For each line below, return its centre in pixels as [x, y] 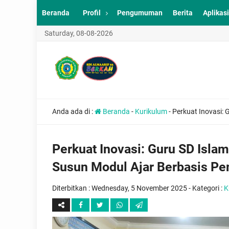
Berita [183, 13]
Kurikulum [151, 111]
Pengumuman [140, 13]
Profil [92, 13]
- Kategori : [205, 188]
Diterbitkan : [72, 188]
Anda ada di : [73, 111]
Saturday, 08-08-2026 [79, 33]
